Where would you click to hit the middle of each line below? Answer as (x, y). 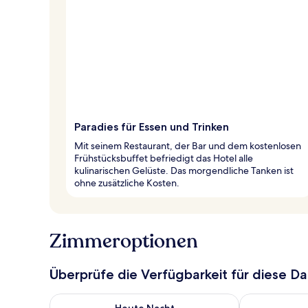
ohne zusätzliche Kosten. (127, 183)
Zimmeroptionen (124, 241)
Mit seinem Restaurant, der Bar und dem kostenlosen (188, 145)
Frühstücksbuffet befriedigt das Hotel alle (164, 158)
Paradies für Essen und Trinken (152, 126)
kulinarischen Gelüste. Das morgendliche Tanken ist (184, 170)
